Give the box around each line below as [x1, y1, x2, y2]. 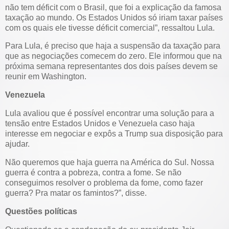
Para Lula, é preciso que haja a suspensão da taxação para [5, 41, 220, 51]
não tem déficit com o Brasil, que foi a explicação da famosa [5, 3, 221, 12]
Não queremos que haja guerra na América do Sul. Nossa [5, 157, 214, 167]
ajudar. [5, 140, 30, 149]
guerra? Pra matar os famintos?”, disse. [5, 188, 147, 197]
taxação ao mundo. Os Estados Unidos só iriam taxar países [5, 13, 223, 22]
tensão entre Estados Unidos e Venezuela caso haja [5, 119, 195, 128]
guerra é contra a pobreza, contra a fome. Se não [5, 168, 181, 177]
